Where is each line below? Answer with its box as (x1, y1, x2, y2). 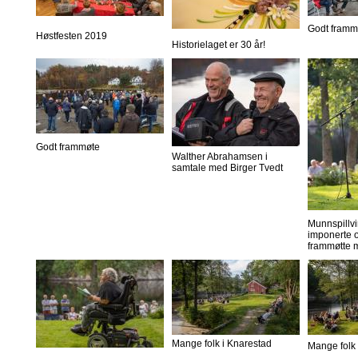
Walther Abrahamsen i (172, 151, 268, 163)
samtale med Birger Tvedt (172, 162, 283, 174)
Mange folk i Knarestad (172, 338, 272, 350)
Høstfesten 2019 (36, 30, 107, 42)
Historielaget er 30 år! (172, 39, 265, 51)
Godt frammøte (36, 141, 100, 153)
